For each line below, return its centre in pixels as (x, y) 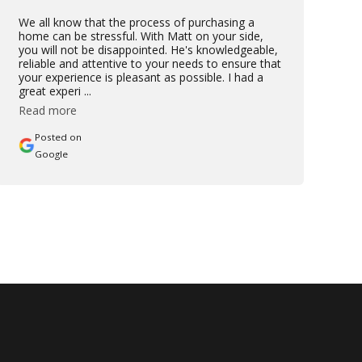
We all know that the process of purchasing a (136, 22)
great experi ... (55, 90)
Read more (47, 110)
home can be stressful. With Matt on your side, (141, 36)
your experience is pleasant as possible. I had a (141, 77)
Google (51, 154)
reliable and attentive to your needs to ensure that (149, 63)
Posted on (58, 137)
